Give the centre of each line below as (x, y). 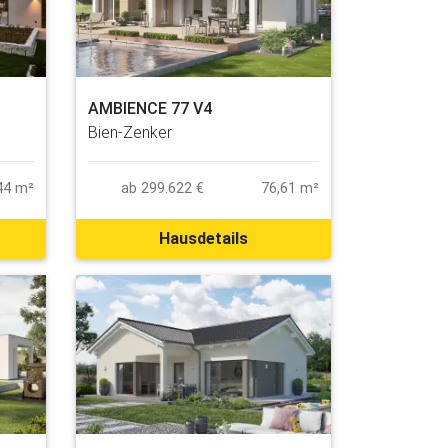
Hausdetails (203, 238)
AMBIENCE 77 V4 (150, 108)
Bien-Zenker (130, 132)
